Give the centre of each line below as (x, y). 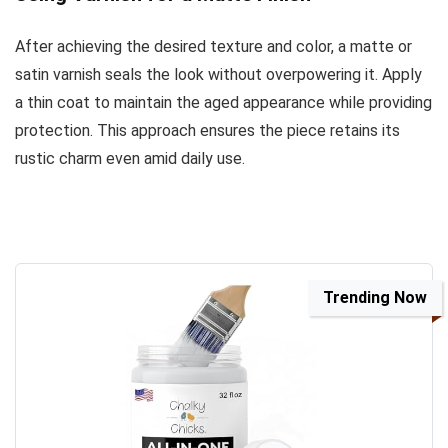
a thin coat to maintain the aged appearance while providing (223, 102)
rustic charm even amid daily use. (130, 158)
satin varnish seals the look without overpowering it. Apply (218, 74)
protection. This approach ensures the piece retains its (207, 130)
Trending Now (375, 297)
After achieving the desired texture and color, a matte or (213, 46)
